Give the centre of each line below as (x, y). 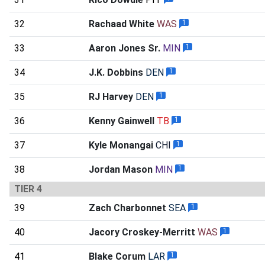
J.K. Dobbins (116, 72)
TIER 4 (28, 189)
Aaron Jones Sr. (125, 48)
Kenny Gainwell (122, 121)
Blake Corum (117, 256)
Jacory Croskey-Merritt (142, 232)
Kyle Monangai (121, 145)
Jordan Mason (121, 169)
